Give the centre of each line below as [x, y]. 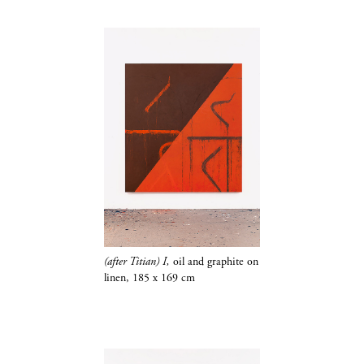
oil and [190, 261]
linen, [118, 277]
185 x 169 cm [163, 277]
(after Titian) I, [138, 261]
